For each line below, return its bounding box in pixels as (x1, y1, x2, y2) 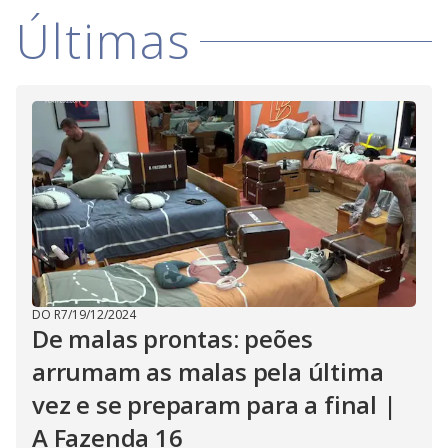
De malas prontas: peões (32, 322, 313, 355)
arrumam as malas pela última (32, 355, 384, 388)
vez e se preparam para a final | (32, 388, 397, 421)
